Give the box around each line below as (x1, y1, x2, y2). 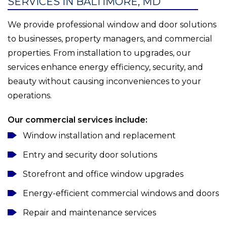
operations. (8, 91, 52, 101)
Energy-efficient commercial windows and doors (23, 188, 219, 199)
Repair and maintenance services (23, 208, 156, 218)
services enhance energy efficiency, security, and (8, 62, 203, 72)
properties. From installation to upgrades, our (8, 48, 191, 58)
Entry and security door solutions (23, 150, 157, 160)
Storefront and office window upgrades (23, 169, 183, 179)
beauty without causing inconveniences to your (8, 77, 201, 87)
